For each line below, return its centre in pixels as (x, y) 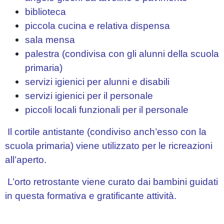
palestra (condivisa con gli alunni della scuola (122, 54)
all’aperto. (26, 160)
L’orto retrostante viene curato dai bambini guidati (111, 182)
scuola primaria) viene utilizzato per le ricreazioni (109, 146)
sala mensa (50, 40)
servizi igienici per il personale (89, 96)
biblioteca (45, 12)
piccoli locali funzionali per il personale (107, 110)
